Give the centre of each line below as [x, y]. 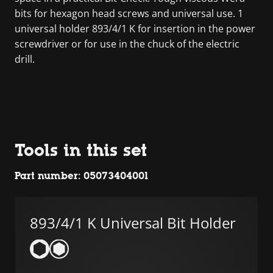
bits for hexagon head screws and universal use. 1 [129, 13]
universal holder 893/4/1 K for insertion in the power [135, 28]
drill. [25, 59]
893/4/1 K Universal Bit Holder [133, 222]
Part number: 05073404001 [81, 175]
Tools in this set [81, 150]
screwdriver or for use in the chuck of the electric [127, 44]
